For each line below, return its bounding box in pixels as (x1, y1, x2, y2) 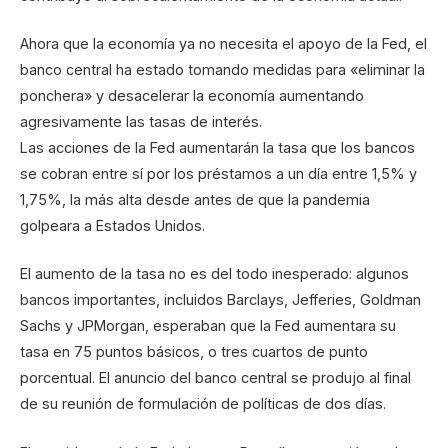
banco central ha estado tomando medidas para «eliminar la (20, 61, 425, 79)
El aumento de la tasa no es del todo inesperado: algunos (20, 265, 409, 283)
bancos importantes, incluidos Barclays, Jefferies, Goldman (20, 291, 421, 309)
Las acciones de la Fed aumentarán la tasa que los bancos (20, 139, 415, 157)
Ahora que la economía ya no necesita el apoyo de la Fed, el (20, 35, 427, 53)
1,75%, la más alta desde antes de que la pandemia (20, 191, 370, 209)
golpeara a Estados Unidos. (20, 217, 205, 235)
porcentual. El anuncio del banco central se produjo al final (20, 369, 411, 387)
